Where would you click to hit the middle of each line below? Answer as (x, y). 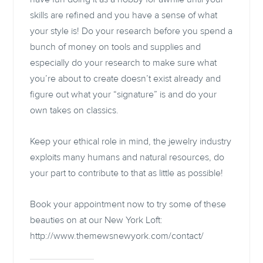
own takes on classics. (75, 111)
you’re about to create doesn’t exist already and (126, 79)
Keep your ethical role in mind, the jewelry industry (131, 141)
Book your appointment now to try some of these (128, 204)
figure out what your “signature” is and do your (124, 95)
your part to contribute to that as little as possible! (127, 173)
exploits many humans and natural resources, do (127, 157)
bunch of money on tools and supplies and (116, 47)
